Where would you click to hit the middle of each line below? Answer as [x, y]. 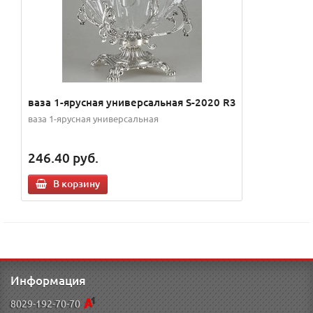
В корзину [77, 184]
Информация [48, 280]
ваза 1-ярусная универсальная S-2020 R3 [132, 102]
